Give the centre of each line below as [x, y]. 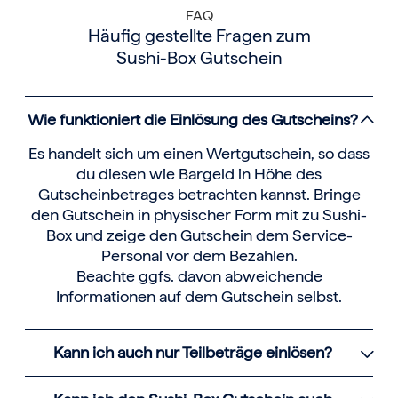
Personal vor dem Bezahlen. [199, 256]
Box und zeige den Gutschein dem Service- [199, 235]
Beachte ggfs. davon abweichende [199, 276]
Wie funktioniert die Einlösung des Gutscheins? [192, 120]
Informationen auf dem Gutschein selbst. [199, 297]
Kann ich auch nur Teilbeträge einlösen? [192, 353]
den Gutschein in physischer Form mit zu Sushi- [199, 215]
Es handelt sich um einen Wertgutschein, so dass [199, 154]
